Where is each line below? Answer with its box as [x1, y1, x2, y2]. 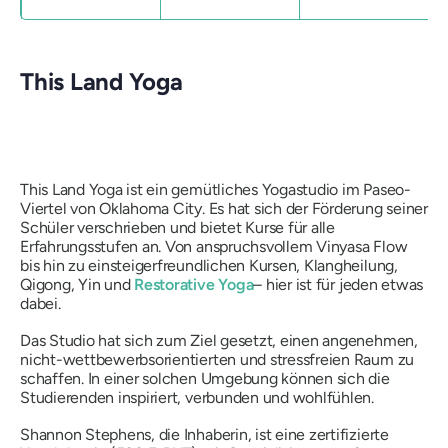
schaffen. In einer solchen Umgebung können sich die [20, 368, 390, 388]
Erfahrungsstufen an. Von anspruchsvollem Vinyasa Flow [20, 236, 408, 256]
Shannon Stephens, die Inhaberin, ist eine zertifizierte [20, 424, 389, 444]
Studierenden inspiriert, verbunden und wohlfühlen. [20, 387, 375, 407]
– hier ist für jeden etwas [253, 274, 424, 294]
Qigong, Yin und [20, 274, 135, 294]
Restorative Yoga [134, 274, 254, 294]
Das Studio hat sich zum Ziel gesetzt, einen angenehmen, [20, 330, 418, 350]
